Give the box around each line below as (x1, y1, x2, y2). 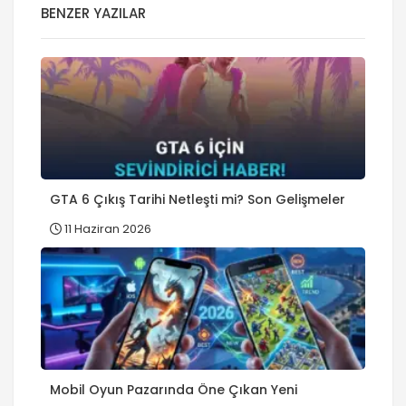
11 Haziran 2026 (62, 220, 151, 238)
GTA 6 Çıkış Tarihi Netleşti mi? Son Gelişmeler (50, 190, 345, 209)
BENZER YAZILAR (41, 4, 146, 24)
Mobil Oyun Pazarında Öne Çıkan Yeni (50, 381, 297, 400)
